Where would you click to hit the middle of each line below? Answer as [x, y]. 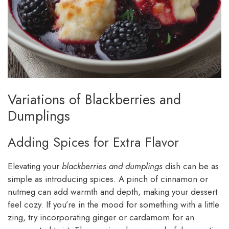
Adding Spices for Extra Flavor [93, 142]
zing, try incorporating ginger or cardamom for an [101, 217]
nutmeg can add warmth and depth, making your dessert [112, 191]
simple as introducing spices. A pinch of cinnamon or [108, 179]
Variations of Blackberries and [94, 99]
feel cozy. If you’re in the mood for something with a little [113, 204]
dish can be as [191, 166]
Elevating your [35, 166]
